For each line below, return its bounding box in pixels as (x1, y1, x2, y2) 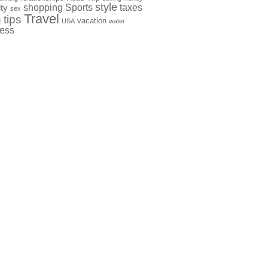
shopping (23, 2, 63, 13)
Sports (65, 2, 93, 13)
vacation (77, 16, 106, 25)
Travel (24, 11, 59, 26)
